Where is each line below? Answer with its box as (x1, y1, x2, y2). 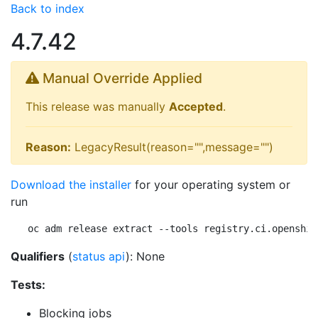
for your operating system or (131, 177, 290, 192)
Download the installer (11, 177, 131, 192)
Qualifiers (11, 249, 65, 263)
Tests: (11, 278, 45, 292)
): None (126, 249, 165, 263)
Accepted (169, 99, 223, 114)
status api (72, 249, 126, 263)
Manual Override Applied (39, 70, 202, 87)
